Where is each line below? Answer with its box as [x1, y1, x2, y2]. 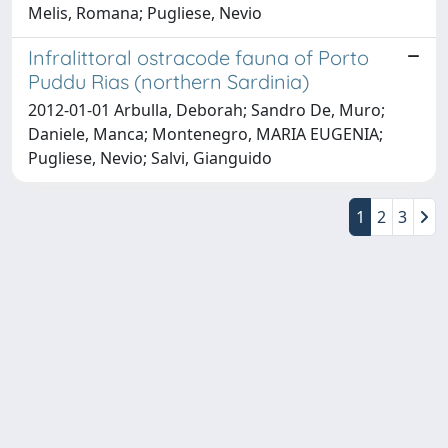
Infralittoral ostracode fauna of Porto [28, 44, 369, 70]
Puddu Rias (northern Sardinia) [28, 68, 309, 94]
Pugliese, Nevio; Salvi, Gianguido [28, 146, 272, 169]
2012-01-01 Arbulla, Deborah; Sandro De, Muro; [28, 98, 385, 121]
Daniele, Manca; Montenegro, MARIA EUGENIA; [28, 122, 383, 145]
